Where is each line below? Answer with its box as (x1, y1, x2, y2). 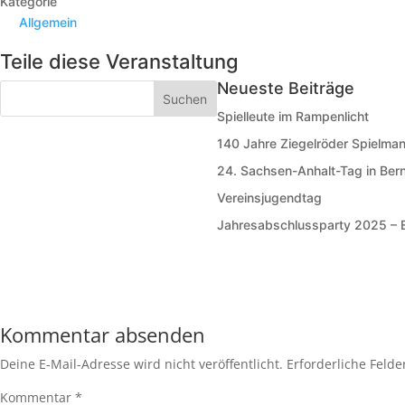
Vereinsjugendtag (216, 190, 322, 205)
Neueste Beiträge (216, 79, 354, 98)
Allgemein (19, 14, 77, 30)
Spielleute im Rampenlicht (216, 108, 369, 124)
